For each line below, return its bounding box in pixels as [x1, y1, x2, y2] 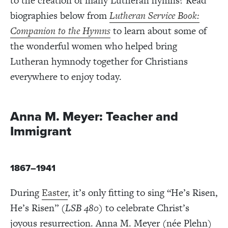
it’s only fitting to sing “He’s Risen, [70, 185, 218, 199]
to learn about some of [110, 23, 207, 38]
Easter [42, 185, 68, 199]
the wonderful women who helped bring [10, 39, 177, 53]
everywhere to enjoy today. [10, 69, 122, 83]
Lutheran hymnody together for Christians [10, 54, 188, 68]
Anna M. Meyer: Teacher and [10, 106, 178, 126]
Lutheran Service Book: [109, 8, 199, 22]
